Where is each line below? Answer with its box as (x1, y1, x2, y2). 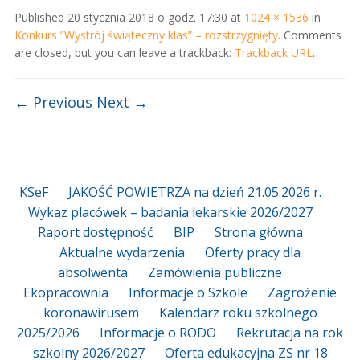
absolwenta (58, 263, 128, 281)
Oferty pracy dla (205, 243, 301, 261)
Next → (96, 92, 148, 112)
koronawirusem (43, 303, 139, 321)
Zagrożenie (268, 283, 337, 301)
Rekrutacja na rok (236, 323, 343, 342)
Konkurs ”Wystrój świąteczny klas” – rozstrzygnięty (14, 27, 278, 43)
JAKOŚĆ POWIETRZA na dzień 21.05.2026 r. (67, 182, 321, 201)
